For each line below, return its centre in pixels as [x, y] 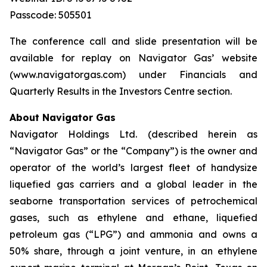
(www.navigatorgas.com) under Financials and [133, 74]
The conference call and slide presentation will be [133, 41]
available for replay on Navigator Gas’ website [133, 58]
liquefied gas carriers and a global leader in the [133, 184]
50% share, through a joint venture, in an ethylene [133, 251]
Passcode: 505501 [50, 15]
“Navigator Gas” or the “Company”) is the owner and [133, 151]
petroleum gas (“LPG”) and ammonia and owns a [133, 234]
